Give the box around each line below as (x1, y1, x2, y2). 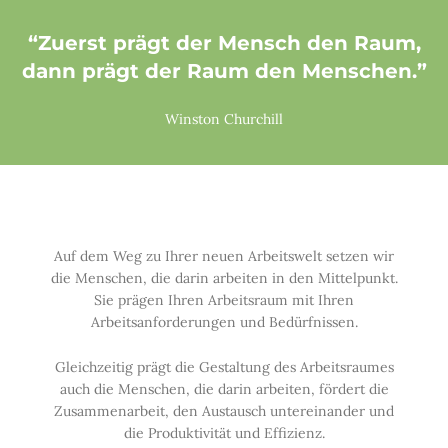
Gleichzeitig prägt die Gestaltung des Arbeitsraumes (54, 357, 394, 376)
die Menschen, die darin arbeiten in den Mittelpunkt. (50, 269, 398, 287)
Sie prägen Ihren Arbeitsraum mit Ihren (94, 291, 354, 309)
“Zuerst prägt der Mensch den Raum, (27, 31, 421, 56)
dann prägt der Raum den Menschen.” (21, 59, 427, 84)
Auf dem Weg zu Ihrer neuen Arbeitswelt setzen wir (54, 247, 394, 265)
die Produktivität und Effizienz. (123, 423, 325, 442)
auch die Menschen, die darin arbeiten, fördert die (59, 379, 389, 398)
